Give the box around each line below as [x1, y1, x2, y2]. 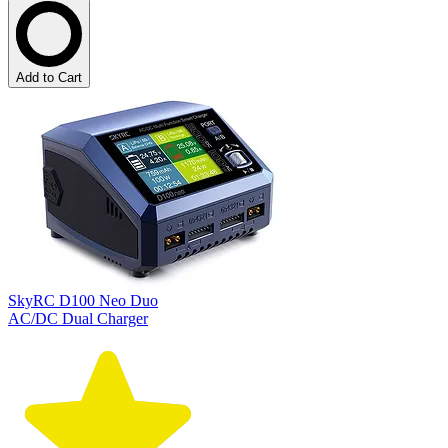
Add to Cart [16, 70, 82, 86]
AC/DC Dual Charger [8, 310, 148, 328]
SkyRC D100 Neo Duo [8, 292, 158, 310]
